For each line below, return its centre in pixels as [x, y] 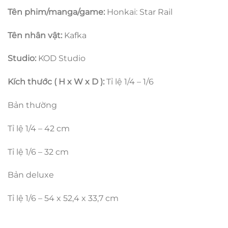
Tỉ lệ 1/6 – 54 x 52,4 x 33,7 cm [63, 198]
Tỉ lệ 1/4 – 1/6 [130, 82]
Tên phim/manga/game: [57, 12]
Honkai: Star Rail [140, 12]
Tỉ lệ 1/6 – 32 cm [38, 152]
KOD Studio [62, 59]
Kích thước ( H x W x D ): [57, 82]
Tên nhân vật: [36, 35]
